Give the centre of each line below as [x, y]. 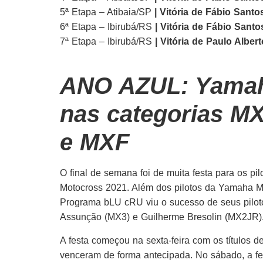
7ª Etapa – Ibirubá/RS [107, 41]
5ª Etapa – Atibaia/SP [107, 12]
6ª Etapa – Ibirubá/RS [107, 26]
